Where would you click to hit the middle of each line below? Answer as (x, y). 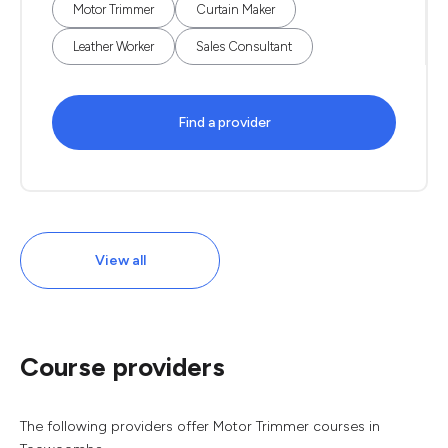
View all (120, 260)
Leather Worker (113, 46)
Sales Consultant (244, 46)
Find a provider (224, 122)
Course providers (122, 367)
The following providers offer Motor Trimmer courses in (200, 426)
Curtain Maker (235, 9)
